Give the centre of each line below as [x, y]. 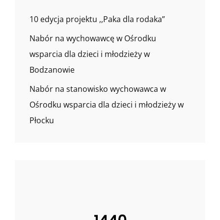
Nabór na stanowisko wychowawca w [98, 89]
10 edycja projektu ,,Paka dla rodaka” [97, 19]
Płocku [42, 120]
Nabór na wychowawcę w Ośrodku [93, 38]
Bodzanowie [52, 69]
